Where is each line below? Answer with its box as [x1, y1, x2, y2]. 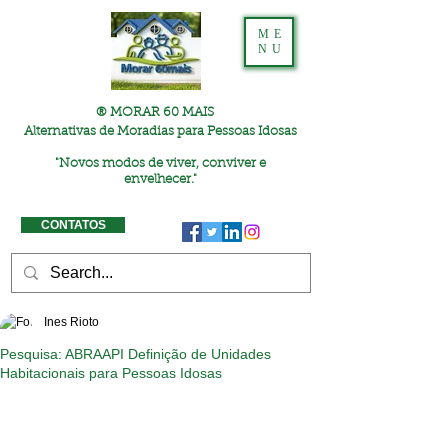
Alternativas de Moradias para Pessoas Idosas [23, 125, 297, 138]
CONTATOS [40, 218, 106, 231]
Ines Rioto [44, 315, 99, 329]
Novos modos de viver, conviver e [58, 157, 266, 170]
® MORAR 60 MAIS [96, 106, 214, 119]
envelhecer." [123, 173, 197, 186]
